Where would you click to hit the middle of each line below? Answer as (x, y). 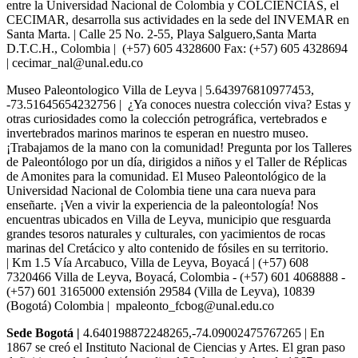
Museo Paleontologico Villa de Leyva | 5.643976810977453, (160, 89)
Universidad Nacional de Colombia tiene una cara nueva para (161, 190)
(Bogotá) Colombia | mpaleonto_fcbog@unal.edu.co (142, 305)
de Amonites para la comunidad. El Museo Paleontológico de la (166, 176)
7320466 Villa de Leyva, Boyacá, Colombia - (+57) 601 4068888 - (176, 276)
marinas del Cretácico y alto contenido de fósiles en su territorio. (167, 248)
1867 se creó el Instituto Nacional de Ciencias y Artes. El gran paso (176, 347)
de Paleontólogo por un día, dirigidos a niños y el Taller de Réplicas (177, 161)
